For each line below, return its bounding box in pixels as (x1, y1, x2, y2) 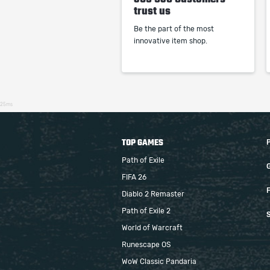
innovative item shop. (134, 37, 207, 45)
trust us (134, 5, 171, 17)
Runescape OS (122, 241, 171, 248)
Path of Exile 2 (122, 207, 171, 215)
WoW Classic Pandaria (122, 258, 196, 265)
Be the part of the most (134, 25, 214, 33)
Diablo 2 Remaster (122, 190, 184, 198)
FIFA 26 (122, 174, 146, 181)
